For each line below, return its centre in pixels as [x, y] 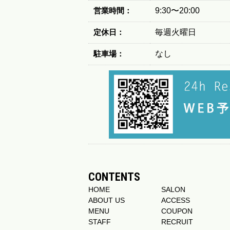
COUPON [177, 211]
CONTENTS [114, 177]
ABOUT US [107, 200]
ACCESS [176, 200]
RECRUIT [177, 222]
